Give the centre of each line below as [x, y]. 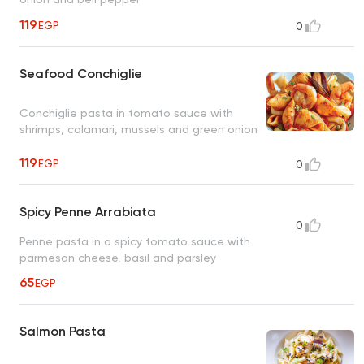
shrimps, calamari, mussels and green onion [139, 129]
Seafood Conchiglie [81, 74]
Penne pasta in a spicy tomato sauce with [135, 242]
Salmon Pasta [63, 331]
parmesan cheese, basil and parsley [118, 258]
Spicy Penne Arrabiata [88, 212]
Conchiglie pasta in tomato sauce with [126, 113]
